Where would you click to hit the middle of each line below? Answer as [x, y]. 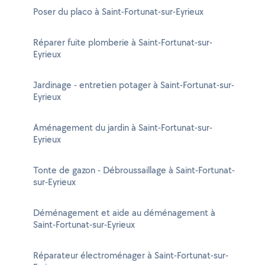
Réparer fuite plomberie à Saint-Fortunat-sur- [123, 42]
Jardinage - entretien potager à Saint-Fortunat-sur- [134, 85]
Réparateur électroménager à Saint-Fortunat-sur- [131, 255]
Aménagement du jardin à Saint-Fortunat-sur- [123, 127]
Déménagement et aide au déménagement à [124, 213]
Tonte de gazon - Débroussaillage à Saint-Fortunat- [134, 170]
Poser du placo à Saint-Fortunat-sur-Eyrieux [118, 12]
